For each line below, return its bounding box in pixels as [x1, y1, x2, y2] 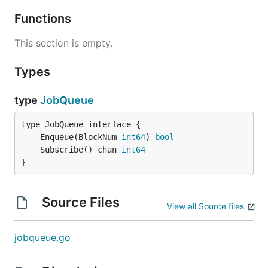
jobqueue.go [14, 232, 71, 243]
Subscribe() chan [40, 145, 121, 154]
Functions [14, 11, 74, 26]
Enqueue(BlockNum [40, 132, 121, 142]
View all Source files [167, 201, 244, 211]
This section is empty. [14, 37, 112, 49]
